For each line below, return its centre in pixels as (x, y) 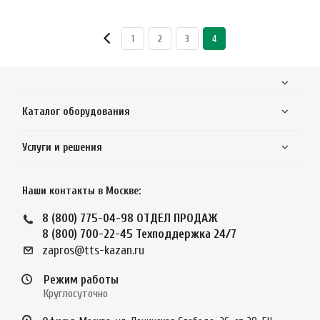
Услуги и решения (62, 148)
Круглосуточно (76, 294)
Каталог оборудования (76, 112)
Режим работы (81, 280)
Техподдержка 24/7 (186, 234)
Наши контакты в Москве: (81, 191)
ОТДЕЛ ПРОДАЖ (177, 219)
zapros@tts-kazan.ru (93, 251)
